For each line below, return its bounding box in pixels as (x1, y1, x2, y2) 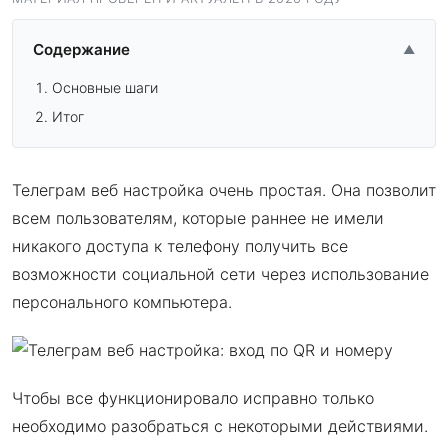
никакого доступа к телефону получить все (12, 235, 348, 256)
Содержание (33, 40, 130, 60)
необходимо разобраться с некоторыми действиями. (12, 415, 428, 436)
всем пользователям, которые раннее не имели (12, 207, 384, 228)
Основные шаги (52, 78, 159, 96)
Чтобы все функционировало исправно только (12, 387, 374, 408)
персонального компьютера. (12, 291, 232, 312)
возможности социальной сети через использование (12, 263, 429, 284)
